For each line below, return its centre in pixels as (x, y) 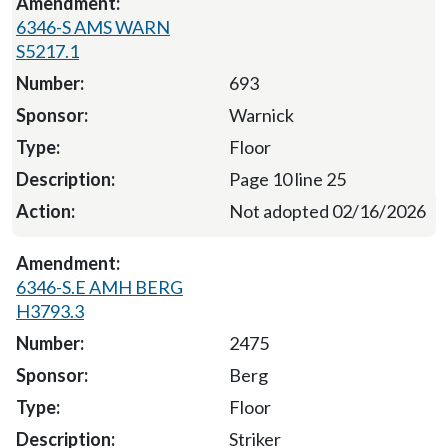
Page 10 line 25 (287, 178)
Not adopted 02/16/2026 (327, 210)
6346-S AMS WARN (93, 26)
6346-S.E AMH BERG (99, 286)
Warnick (261, 114)
